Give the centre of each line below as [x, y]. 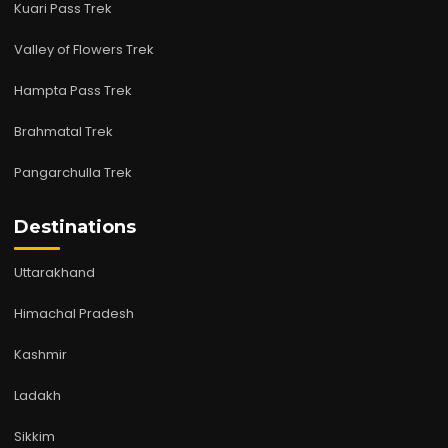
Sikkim [34, 436]
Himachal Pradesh [74, 313]
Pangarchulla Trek [73, 172]
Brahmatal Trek [63, 131]
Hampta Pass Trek [73, 90]
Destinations [75, 226]
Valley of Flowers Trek [84, 49]
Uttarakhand [54, 272]
